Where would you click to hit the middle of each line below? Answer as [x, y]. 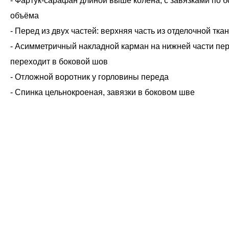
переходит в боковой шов [59, 62]
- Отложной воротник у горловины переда [89, 77]
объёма [25, 16]
